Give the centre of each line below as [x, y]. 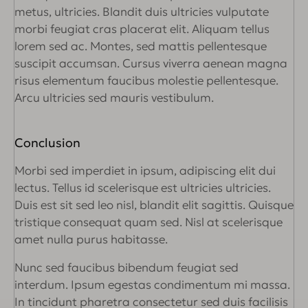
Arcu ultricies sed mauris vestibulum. [114, 97]
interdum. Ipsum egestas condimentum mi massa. [152, 284]
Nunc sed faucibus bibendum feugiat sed [126, 267]
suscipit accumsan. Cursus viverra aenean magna [151, 63]
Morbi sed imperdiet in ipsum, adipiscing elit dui [145, 170]
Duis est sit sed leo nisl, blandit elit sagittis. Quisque [154, 205]
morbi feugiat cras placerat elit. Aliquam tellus [142, 29]
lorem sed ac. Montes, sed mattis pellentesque [141, 46]
